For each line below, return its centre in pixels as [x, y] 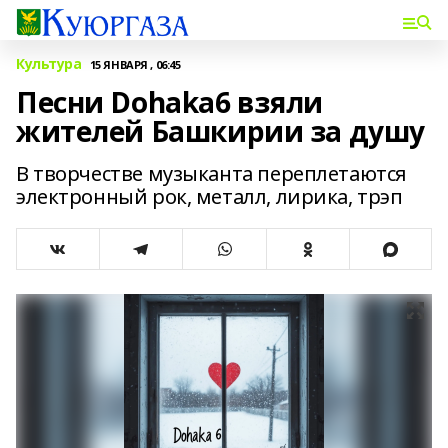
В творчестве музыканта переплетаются [211, 173]
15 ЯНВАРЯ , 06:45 [135, 64]
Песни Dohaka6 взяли [170, 102]
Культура [49, 63]
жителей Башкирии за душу [220, 131]
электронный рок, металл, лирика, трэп [209, 196]
